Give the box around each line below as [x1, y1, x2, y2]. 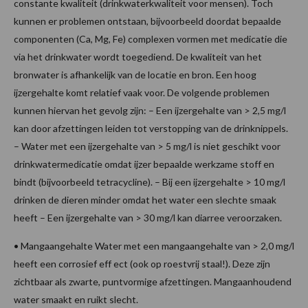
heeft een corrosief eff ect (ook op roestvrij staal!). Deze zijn [14, 257, 270, 269]
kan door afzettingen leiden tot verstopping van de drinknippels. [14, 122, 288, 134]
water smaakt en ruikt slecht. [14, 293, 138, 305]
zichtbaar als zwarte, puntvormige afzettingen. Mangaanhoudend [14, 275, 291, 287]
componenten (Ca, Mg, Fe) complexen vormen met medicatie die [14, 32, 287, 45]
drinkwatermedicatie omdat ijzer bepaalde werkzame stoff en [14, 157, 274, 170]
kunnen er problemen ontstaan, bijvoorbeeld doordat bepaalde [14, 14, 281, 27]
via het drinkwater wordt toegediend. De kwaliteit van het [14, 50, 262, 63]
